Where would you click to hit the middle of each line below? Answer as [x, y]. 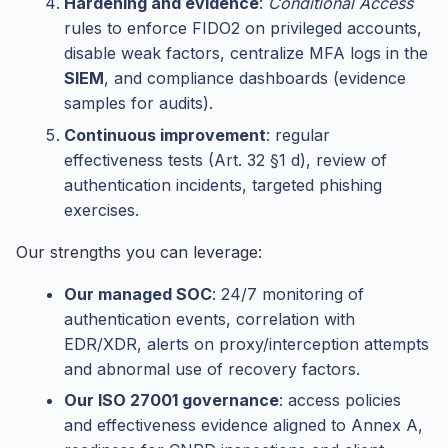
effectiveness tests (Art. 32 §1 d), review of [225, 159]
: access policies [340, 400]
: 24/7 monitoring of [288, 293]
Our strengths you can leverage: [139, 251]
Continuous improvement [165, 134]
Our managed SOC [138, 293]
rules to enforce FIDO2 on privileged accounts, [243, 28]
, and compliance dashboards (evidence [255, 78]
